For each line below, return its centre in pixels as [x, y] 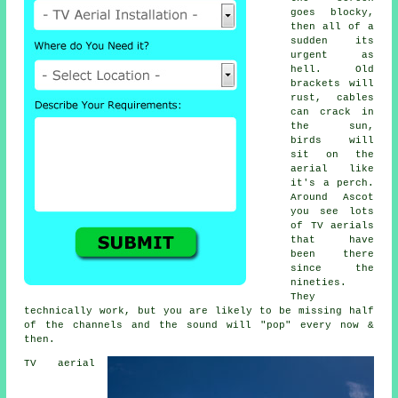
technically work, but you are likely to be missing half [199, 310]
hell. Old [332, 69]
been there [332, 254]
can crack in [332, 111]
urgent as [332, 55]
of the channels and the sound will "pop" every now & [199, 325]
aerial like [332, 168]
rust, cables [332, 97]
